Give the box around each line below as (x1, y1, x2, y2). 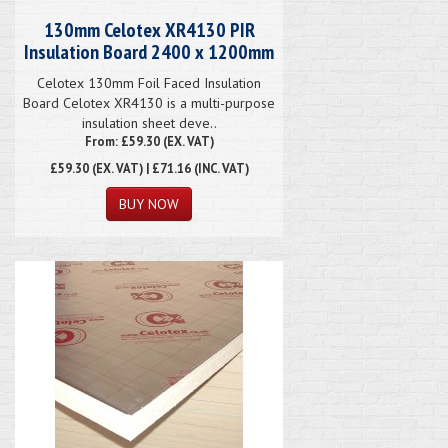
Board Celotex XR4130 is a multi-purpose (23, 93, 275, 112)
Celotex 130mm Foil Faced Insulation (37, 73, 261, 92)
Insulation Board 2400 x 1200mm (24, 38, 274, 65)
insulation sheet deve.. (81, 113, 217, 132)
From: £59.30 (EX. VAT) (84, 132, 214, 149)
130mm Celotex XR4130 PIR (43, 16, 255, 43)
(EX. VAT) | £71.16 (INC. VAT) (88, 159, 249, 176)
